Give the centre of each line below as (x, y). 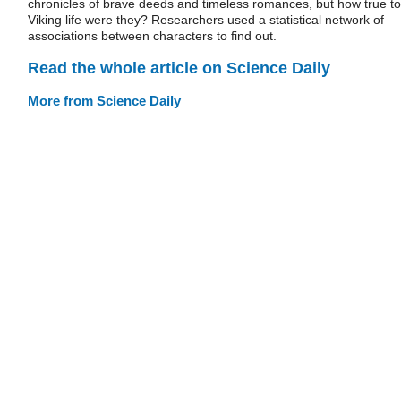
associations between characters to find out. (152, 36)
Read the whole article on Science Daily (179, 68)
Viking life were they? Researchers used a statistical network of (206, 20)
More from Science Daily (104, 100)
